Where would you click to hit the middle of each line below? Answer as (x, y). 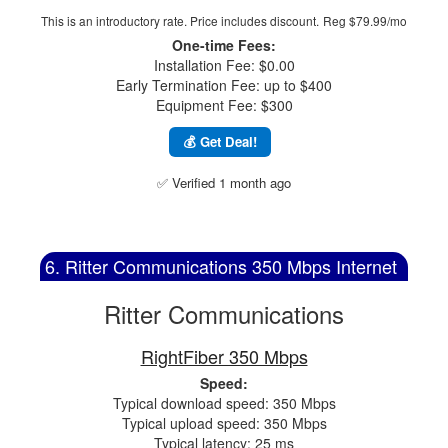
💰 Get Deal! (220, 141)
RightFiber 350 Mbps (224, 356)
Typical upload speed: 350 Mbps (224, 423)
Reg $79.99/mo (365, 20)
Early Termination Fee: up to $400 (224, 85)
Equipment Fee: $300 (224, 105)
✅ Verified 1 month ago (224, 182)
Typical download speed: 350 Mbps (224, 403)
